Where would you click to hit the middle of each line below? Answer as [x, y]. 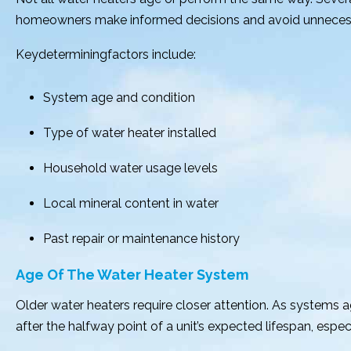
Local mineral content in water [131, 203]
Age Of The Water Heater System [132, 275]
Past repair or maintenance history [141, 239]
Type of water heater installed [130, 133]
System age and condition [119, 98]
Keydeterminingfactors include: [106, 54]
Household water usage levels [130, 168]
